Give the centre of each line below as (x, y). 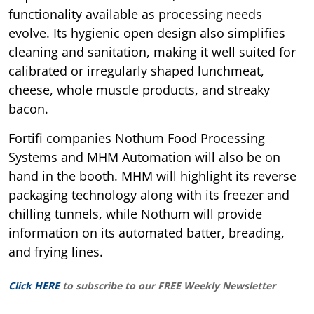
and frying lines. (56, 251)
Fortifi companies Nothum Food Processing (137, 138)
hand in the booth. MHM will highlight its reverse (152, 176)
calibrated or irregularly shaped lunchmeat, (136, 70)
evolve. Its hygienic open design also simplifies (147, 33)
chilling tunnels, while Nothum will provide (135, 213)
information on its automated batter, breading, (146, 232)
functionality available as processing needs (135, 14)
